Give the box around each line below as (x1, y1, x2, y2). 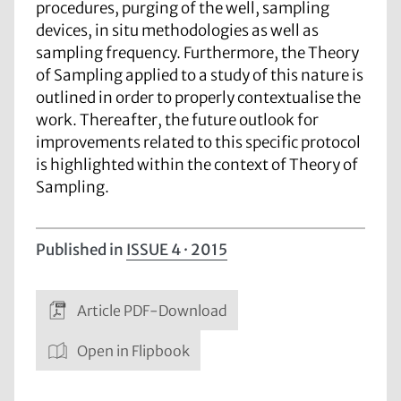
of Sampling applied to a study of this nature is (36, 64, 363, 85)
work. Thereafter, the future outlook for (36, 109, 319, 130)
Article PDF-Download (73, 302, 227, 320)
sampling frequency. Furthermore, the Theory (36, 42, 359, 63)
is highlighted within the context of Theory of (36, 154, 358, 175)
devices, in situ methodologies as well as (36, 20, 319, 40)
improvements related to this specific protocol (36, 132, 361, 152)
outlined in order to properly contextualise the (36, 87, 361, 107)
